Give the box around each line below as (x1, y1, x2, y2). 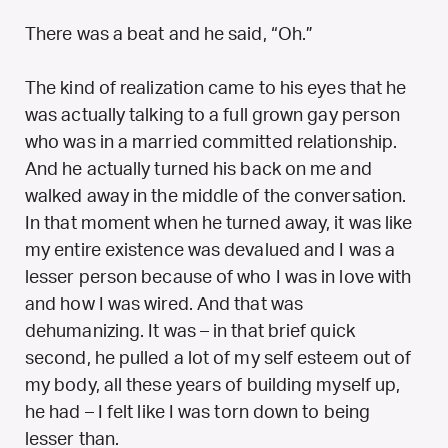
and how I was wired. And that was (25, 295, 303, 314)
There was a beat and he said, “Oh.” (25, 25, 314, 44)
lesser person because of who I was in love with (25, 268, 412, 287)
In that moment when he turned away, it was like (25, 214, 413, 233)
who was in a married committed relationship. (25, 133, 397, 152)
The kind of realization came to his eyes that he (25, 79, 407, 98)
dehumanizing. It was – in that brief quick (25, 322, 355, 341)
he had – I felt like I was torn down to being (25, 403, 371, 422)
